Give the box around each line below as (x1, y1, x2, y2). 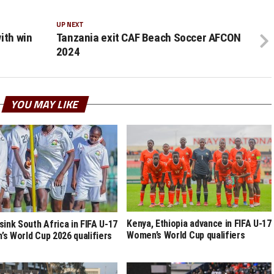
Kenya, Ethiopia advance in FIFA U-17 (127, 218, 272, 230)
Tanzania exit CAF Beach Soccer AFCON (56, 31, 241, 45)
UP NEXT (56, 19, 84, 30)
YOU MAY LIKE (9, 96, 81, 113)
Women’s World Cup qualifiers (127, 229, 245, 242)
